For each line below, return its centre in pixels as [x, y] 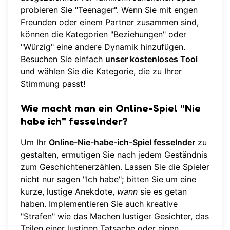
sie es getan [162, 191]
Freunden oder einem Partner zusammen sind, [110, 22]
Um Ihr [35, 142]
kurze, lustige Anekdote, [69, 191]
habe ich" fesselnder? [74, 121]
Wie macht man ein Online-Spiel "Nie [111, 108]
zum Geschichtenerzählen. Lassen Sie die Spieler [115, 167]
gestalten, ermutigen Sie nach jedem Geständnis [114, 154]
